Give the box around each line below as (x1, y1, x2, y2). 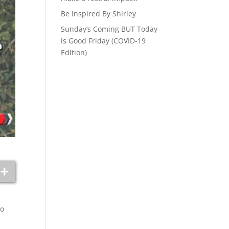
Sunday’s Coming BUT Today (61, 24, 158, 34)
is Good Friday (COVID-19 (61, 36, 146, 45)
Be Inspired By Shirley (61, 9, 136, 18)
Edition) (61, 48, 87, 57)
